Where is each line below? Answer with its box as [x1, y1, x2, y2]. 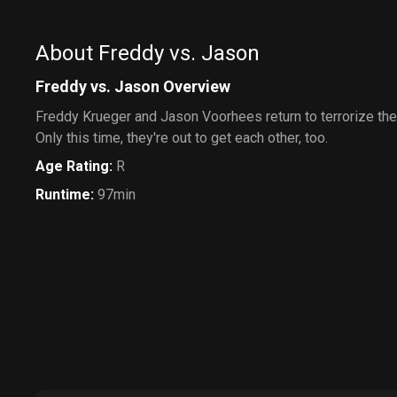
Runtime [35, 186, 90, 203]
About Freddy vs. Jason [35, 41, 260, 66]
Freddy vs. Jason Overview [35, 77, 230, 96]
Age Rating [35, 158, 109, 175]
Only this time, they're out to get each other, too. [35, 129, 328, 146]
